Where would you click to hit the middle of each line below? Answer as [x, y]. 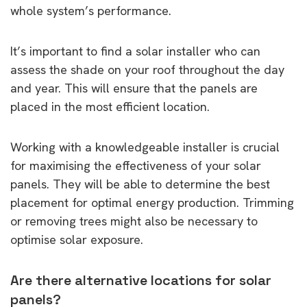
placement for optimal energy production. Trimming [152, 202]
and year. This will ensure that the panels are [134, 88]
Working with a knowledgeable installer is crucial [145, 147]
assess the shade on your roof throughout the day [147, 69]
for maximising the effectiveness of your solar [136, 165]
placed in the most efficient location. [110, 106]
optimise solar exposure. [77, 239]
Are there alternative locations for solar [141, 280]
